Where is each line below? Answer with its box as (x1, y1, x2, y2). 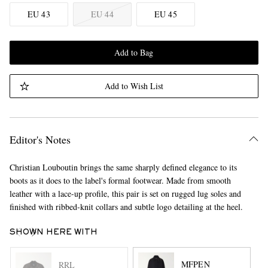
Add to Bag (114, 47, 154, 58)
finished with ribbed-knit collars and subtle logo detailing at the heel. (9, 201, 243, 212)
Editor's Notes (9, 132, 71, 147)
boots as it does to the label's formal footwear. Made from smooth (9, 175, 231, 186)
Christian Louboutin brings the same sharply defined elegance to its (9, 162, 237, 173)
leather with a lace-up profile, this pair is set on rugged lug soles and (9, 188, 241, 199)
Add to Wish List (104, 80, 163, 92)
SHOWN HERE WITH (9, 229, 98, 236)
